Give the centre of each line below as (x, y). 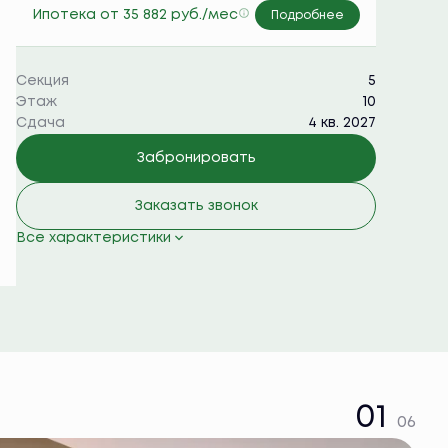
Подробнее (307, 15)
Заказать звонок (196, 206)
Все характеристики (93, 238)
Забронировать (196, 158)
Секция (42, 81)
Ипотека (66, 14)
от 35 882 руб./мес (169, 14)
